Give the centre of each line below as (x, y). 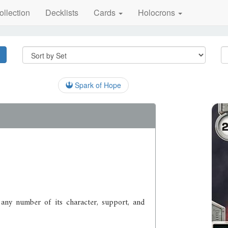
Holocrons (157, 12)
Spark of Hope (97, 85)
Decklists (62, 12)
